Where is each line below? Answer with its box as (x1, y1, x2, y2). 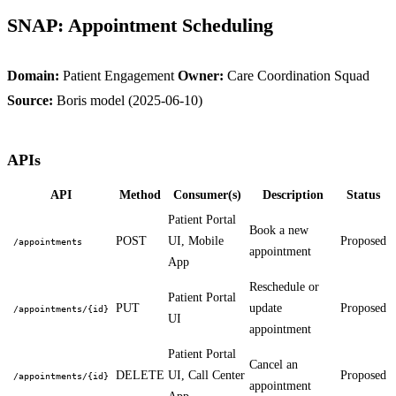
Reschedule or (249, 280, 319, 294)
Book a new (249, 224, 308, 238)
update (249, 301, 282, 316)
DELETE (116, 369, 164, 383)
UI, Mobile (168, 234, 224, 248)
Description (263, 188, 324, 202)
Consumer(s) (172, 188, 241, 202)
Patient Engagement (59, 68, 178, 84)
